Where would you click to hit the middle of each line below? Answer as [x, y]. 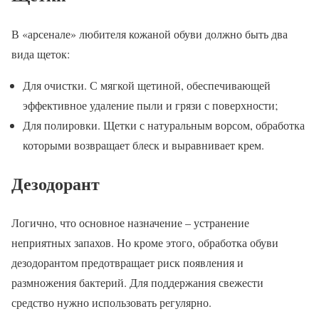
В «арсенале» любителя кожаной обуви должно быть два [150, 33]
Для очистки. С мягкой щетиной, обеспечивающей [147, 85]
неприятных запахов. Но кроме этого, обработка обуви [145, 243]
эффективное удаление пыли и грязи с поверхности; [150, 105]
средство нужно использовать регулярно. [111, 303]
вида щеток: [41, 53]
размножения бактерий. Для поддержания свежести [137, 283]
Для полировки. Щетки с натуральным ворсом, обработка [164, 125]
